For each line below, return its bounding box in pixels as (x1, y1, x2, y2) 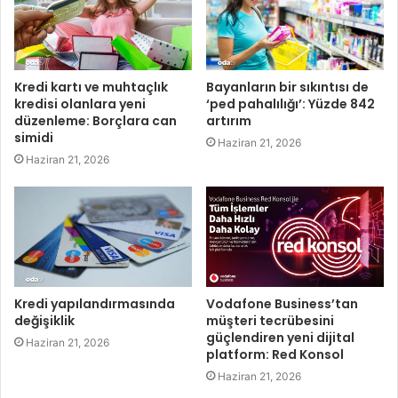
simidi (14, 128, 53, 147)
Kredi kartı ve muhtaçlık (14, 77, 168, 96)
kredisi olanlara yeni (14, 94, 146, 113)
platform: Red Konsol (206, 345, 344, 363)
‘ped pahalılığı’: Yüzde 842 (206, 94, 375, 113)
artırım (206, 111, 251, 130)
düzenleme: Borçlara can (14, 111, 177, 130)
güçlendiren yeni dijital (206, 328, 354, 346)
